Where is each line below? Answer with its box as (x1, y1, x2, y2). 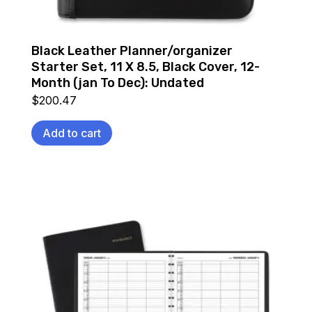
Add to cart (42, 125, 101, 140)
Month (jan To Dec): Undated (31, 75, 204, 91)
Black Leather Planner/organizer (31, 42, 233, 58)
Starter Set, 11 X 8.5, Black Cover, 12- (31, 58, 260, 75)
